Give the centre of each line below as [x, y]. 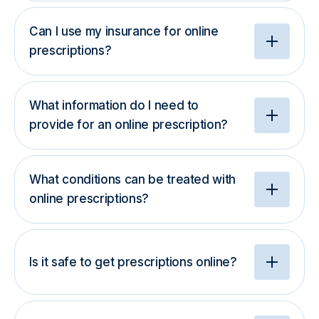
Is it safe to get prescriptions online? [133, 262]
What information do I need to [114, 105]
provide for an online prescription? [129, 125]
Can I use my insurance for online [124, 31]
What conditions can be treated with [133, 179]
